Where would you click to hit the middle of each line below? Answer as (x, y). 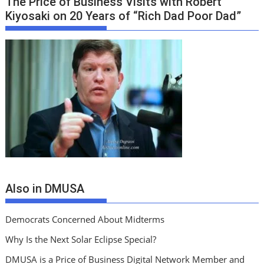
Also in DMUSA (45, 188)
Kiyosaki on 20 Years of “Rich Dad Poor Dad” (123, 16)
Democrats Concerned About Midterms (85, 219)
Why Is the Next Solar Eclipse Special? (81, 239)
